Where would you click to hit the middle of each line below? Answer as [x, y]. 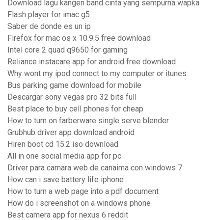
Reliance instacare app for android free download [92, 62]
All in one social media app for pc [64, 156]
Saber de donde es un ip [49, 27]
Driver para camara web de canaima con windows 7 [95, 168]
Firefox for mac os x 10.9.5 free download [79, 38]
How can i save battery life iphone [66, 180]
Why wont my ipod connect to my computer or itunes [97, 74]
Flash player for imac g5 [49, 15]
